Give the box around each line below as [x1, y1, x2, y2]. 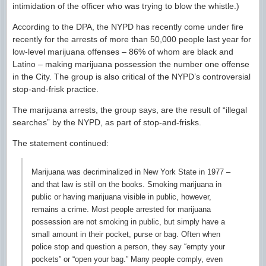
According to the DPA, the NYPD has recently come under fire [12, 22, 243, 31]
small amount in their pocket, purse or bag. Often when [31, 230, 220, 239]
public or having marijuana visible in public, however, [31, 192, 211, 201]
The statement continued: [12, 138, 109, 148]
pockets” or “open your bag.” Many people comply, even [31, 255, 223, 264]
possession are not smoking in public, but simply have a [31, 217, 225, 226]
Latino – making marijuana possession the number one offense [12, 59, 249, 69]
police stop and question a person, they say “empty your [31, 242, 225, 251]
